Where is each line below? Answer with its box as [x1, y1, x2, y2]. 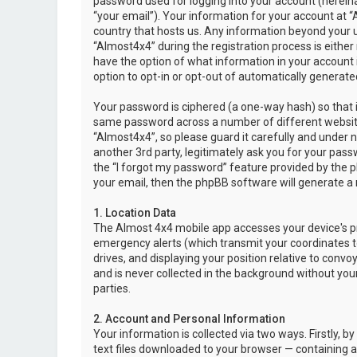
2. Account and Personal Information [93, 312, 285, 325]
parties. [93, 282, 131, 295]
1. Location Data [93, 206, 176, 219]
